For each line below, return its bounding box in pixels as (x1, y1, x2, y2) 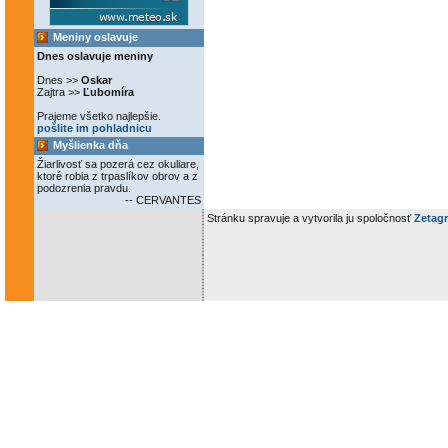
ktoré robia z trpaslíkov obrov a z (37, 170, 198, 182)
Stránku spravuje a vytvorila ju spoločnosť (207, 212, 414, 224)
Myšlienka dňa (53, 139, 128, 151)
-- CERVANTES (122, 194, 201, 206)
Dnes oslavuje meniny (37, 50, 153, 62)
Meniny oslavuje (53, 31, 138, 43)
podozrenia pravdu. (37, 182, 131, 194)
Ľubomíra (83, 86, 134, 98)
